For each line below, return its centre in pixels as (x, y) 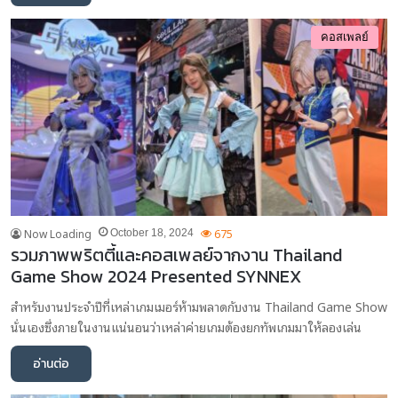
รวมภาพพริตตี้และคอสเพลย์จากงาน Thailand (176, 255)
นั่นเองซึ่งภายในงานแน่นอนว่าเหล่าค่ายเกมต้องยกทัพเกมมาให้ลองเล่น (186, 327)
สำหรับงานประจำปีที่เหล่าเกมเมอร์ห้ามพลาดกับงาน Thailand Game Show (199, 306)
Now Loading (58, 234)
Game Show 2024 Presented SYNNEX (156, 277)
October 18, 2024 (152, 233)
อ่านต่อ (51, 364)
